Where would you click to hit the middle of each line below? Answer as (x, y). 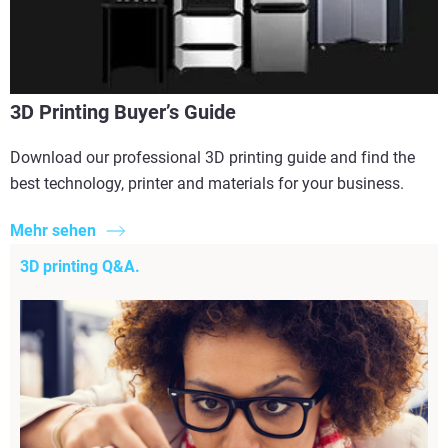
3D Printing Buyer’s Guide (123, 112)
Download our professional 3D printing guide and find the (212, 158)
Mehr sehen (53, 230)
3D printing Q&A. (80, 266)
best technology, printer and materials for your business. (207, 184)
